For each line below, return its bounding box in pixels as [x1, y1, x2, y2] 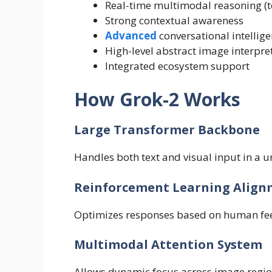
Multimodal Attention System [74, 236, 262, 253]
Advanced [105, 28, 157, 42]
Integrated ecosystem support [105, 58, 250, 73]
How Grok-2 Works [74, 87, 245, 112]
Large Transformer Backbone [74, 121, 260, 138]
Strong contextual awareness [105, 13, 243, 27]
